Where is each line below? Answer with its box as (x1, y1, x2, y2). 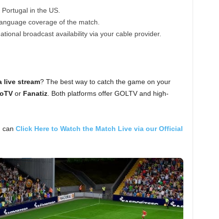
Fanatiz (22, 89, 47, 97)
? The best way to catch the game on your (40, 78, 171, 86)
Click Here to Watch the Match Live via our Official (15, 125, 183, 132)
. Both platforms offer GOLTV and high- (47, 89, 169, 97)
